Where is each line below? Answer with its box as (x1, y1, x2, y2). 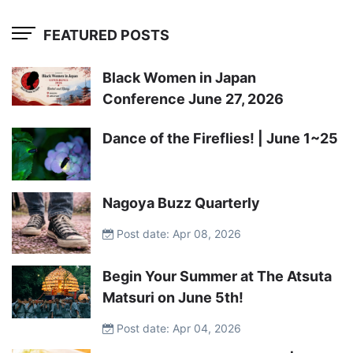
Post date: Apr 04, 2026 (113, 321, 241, 336)
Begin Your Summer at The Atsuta (102, 268, 332, 285)
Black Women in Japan (102, 69, 256, 87)
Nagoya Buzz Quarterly (102, 194, 260, 211)
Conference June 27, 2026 (102, 91, 284, 108)
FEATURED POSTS (43, 26, 169, 43)
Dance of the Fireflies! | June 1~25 (102, 130, 338, 147)
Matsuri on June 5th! (102, 289, 243, 307)
